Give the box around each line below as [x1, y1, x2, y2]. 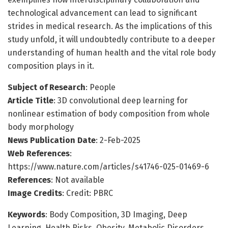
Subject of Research [8, 82, 85, 93]
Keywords [8, 210, 45, 220]
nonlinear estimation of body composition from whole [8, 109, 210, 119]
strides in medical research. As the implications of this [8, 21, 212, 32]
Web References [8, 149, 70, 159]
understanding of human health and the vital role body [8, 48, 216, 58]
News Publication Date [8, 135, 96, 146]
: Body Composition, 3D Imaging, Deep [45, 210, 187, 220]
